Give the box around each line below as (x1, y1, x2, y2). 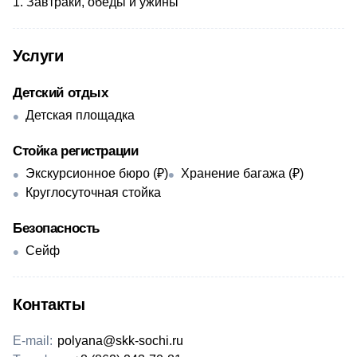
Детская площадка (25, 108, 135, 122)
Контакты (13, 296, 84, 313)
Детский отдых (13, 85, 108, 100)
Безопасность (13, 221, 100, 236)
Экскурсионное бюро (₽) (25, 167, 168, 180)
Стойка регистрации (13, 143, 139, 159)
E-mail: (13, 334, 53, 347)
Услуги (13, 47, 63, 65)
